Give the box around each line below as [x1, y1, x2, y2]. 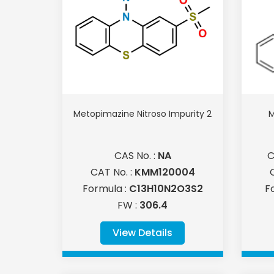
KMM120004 [134, 165, 195, 180]
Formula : [82, 182, 129, 196]
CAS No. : [114, 149, 158, 163]
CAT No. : [90, 165, 135, 180]
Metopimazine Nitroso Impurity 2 [73, 108, 212, 120]
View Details [113, 226, 173, 240]
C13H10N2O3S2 [128, 182, 203, 196]
